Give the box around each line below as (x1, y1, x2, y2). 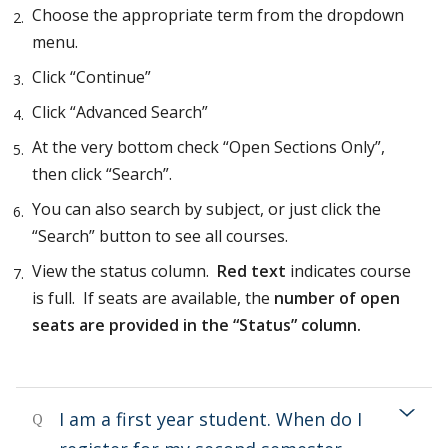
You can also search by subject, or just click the (32, 198, 381, 220)
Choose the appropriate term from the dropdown (32, 4, 404, 26)
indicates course (286, 260, 411, 282)
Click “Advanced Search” (32, 101, 208, 123)
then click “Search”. (32, 163, 172, 185)
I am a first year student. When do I (59, 407, 362, 431)
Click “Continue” (32, 66, 151, 88)
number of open (274, 287, 400, 309)
